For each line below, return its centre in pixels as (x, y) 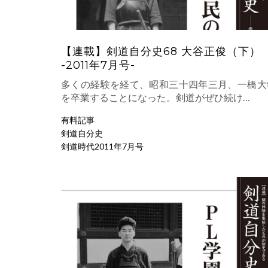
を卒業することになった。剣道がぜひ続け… (156, 97)
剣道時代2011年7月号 (102, 146)
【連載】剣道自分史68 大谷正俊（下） (161, 51)
